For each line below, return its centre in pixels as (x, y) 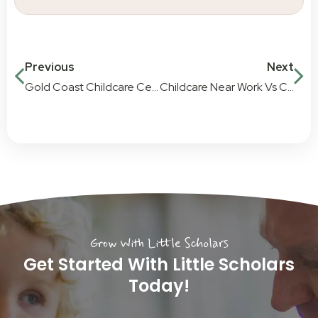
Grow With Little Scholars (159, 244)
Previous (50, 67)
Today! (159, 286)
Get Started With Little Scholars (159, 265)
